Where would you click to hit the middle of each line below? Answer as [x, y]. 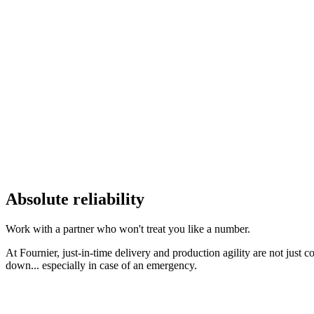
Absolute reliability [75, 199]
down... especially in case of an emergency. [101, 265]
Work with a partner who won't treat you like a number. [128, 228]
